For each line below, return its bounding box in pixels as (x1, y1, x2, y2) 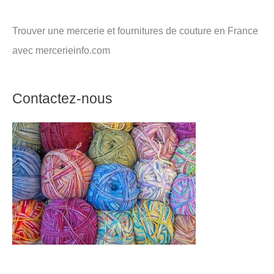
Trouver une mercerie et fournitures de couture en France (12, 24, 258, 36)
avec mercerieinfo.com (12, 44, 110, 56)
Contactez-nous (12, 90, 113, 106)
